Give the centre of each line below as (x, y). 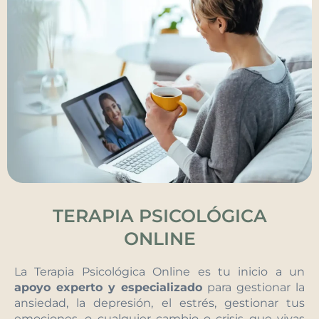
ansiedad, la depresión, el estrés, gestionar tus (159, 303)
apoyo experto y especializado (108, 287)
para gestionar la (253, 287)
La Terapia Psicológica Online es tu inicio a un (159, 271)
